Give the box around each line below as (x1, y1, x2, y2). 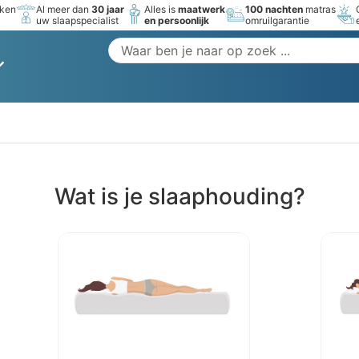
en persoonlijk (144, 14, 210, 26)
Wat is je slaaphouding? (54, 183, 305, 211)
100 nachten (245, 3, 304, 15)
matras (303, 3, 337, 15)
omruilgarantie (245, 14, 310, 26)
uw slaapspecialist (36, 14, 119, 26)
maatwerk (178, 3, 226, 15)
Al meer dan (36, 3, 92, 15)
